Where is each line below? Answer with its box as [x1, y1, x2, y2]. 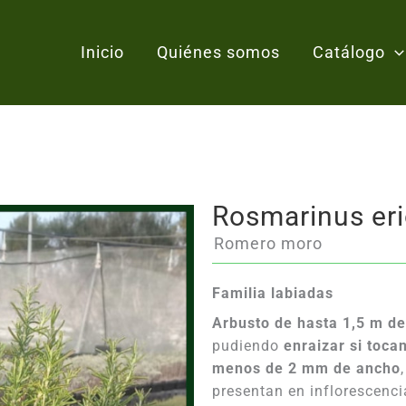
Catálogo [313, 43, 386, 62]
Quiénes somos [157, 43, 281, 62]
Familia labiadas [212, 285, 333, 302]
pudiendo [212, 337, 284, 354]
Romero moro [214, 234, 323, 253]
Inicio [81, 43, 125, 62]
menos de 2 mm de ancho [212, 360, 401, 377]
